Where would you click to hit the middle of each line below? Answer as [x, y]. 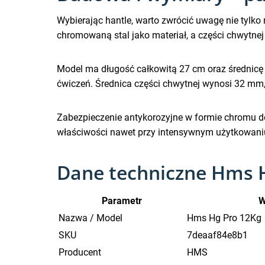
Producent [80, 252]
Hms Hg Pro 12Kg [224, 218]
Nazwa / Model [91, 218]
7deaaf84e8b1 [217, 235]
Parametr [122, 201]
